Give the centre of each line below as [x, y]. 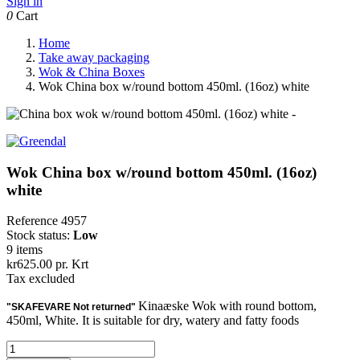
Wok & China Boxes [92, 72]
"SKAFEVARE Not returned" [72, 307]
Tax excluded [41, 279]
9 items [25, 250]
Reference [34, 221]
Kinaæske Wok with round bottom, [227, 306]
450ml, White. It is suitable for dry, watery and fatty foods [153, 321]
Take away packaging [94, 57]
